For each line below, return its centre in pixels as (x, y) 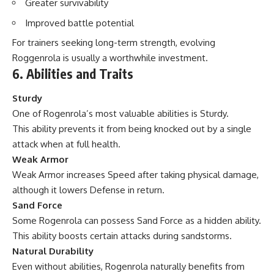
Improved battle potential (80, 23)
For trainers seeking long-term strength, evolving (114, 43)
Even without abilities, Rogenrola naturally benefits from (128, 266)
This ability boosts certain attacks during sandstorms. (122, 235)
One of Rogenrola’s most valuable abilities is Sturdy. (120, 113)
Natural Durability (53, 251)
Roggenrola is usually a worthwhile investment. (110, 58)
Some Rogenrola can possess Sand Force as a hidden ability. (137, 220)
